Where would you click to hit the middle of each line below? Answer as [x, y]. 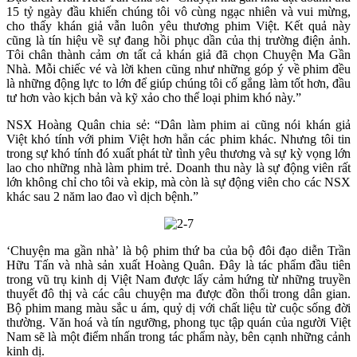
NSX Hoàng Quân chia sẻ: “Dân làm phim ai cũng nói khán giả [178, 124]
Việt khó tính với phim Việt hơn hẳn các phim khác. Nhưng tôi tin [178, 139]
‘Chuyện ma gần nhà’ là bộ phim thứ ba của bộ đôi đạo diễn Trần [178, 250]
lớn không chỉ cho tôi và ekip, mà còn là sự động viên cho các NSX [178, 182]
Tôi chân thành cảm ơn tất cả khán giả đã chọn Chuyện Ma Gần [178, 54]
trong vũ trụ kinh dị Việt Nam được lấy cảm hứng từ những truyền [178, 279]
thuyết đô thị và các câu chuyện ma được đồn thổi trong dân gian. [178, 293]
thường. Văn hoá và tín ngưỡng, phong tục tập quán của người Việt [178, 322]
